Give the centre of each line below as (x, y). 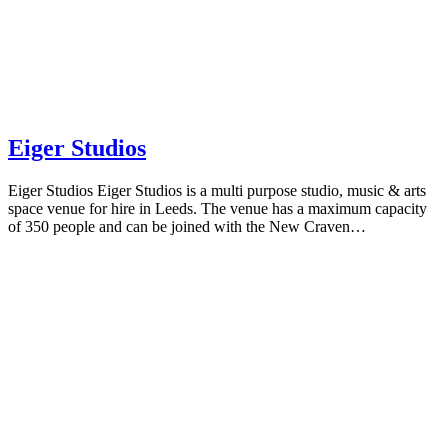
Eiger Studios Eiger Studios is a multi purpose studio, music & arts (217, 191)
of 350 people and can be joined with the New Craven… (187, 227)
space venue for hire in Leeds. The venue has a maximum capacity (217, 209)
